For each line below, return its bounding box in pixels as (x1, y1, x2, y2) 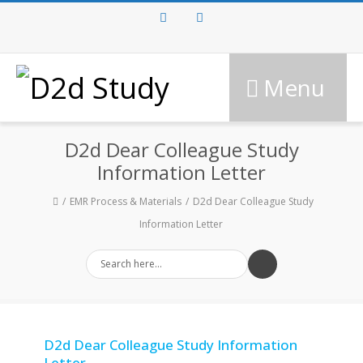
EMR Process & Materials (69, 194, 181, 208)
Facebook (147, 44, 193, 58)
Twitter (183, 44, 216, 58)
